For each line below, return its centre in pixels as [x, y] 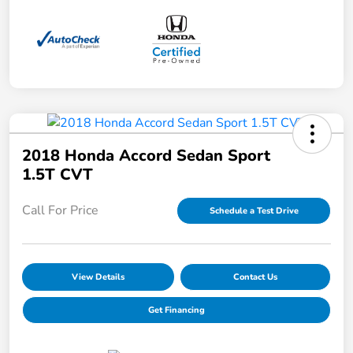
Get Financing [176, 310]
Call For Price [60, 211]
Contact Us [255, 277]
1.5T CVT [58, 174]
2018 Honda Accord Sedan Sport [146, 155]
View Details [98, 277]
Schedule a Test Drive [254, 210]
